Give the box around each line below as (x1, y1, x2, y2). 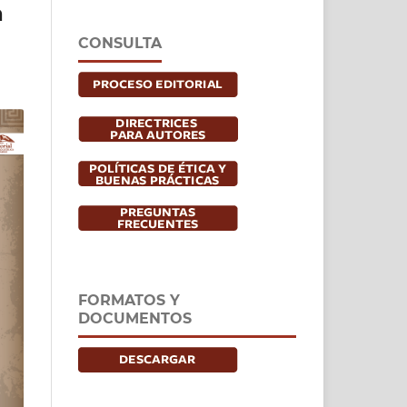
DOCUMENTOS (78, 309, 192, 327)
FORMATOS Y (78, 291, 180, 309)
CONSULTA (78, 34, 162, 52)
